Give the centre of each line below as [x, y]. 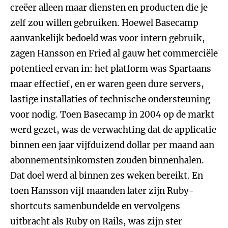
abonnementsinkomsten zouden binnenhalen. [107, 160]
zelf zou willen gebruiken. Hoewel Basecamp [104, 23]
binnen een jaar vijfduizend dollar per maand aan [112, 145]
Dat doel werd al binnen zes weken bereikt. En [107, 176]
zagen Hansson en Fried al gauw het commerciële [114, 53]
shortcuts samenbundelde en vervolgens [95, 206]
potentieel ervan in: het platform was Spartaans [111, 69]
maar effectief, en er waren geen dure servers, [107, 84]
